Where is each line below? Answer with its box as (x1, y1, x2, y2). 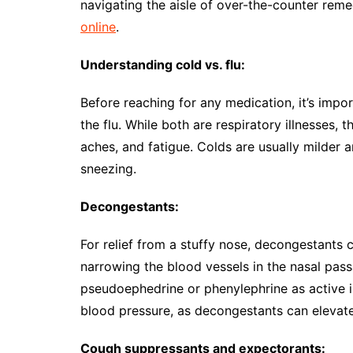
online (80, 19, 116, 35)
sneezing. (80, 161, 136, 176)
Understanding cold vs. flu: (80, 57, 245, 72)
